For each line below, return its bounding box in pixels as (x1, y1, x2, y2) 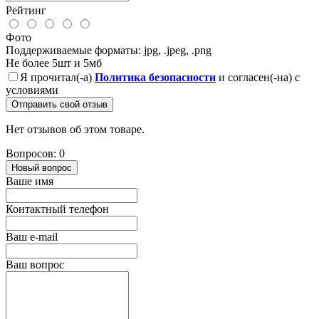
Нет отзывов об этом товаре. (6, 122, 145, 135)
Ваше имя (6, 174, 53, 187)
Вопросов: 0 (6, 147, 65, 159)
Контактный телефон (6, 202, 109, 215)
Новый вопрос (11, 162, 72, 173)
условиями (6, 83, 58, 96)
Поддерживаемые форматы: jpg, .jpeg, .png (6, 43, 211, 56)
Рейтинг (6, 4, 46, 16)
